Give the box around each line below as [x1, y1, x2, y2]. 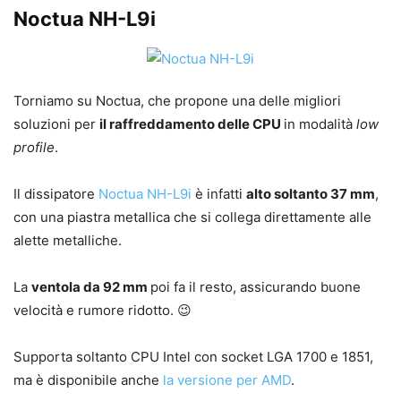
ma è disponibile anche [13, 371, 163, 389]
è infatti [192, 185, 246, 203]
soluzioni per [13, 115, 99, 133]
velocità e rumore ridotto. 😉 [13, 302, 192, 320]
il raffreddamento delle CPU [99, 115, 284, 133]
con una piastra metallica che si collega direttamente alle [13, 209, 371, 226]
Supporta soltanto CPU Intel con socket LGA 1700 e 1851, [13, 348, 373, 366]
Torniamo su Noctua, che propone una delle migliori [13, 92, 341, 110]
